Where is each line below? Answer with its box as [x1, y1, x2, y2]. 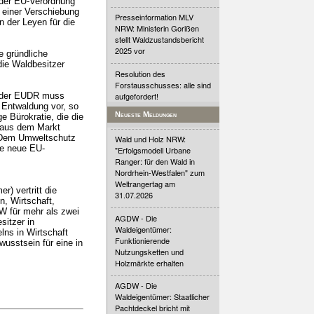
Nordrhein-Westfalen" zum [115, 167, 205, 179]
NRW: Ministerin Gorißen [115, 22, 200, 34]
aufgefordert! [115, 90, 159, 102]
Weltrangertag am [115, 178, 176, 190]
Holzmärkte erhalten [115, 257, 184, 268]
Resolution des [115, 67, 166, 79]
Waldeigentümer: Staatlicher [115, 291, 210, 303]
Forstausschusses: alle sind [115, 78, 212, 90]
